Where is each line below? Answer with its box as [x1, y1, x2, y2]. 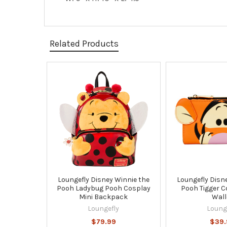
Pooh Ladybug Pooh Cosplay [56, 183, 150, 193]
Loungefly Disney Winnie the [57, 175, 149, 184]
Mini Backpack [79, 192, 128, 201]
